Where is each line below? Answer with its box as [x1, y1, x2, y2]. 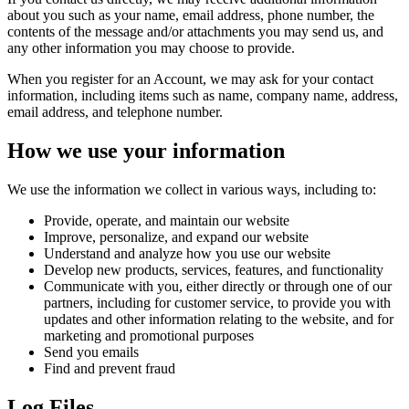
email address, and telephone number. [7, 104, 223, 121]
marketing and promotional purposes [44, 328, 254, 344]
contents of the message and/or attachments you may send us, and [7, 24, 383, 40]
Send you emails [44, 344, 139, 361]
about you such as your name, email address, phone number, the [7, 7, 374, 24]
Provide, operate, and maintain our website [44, 213, 289, 229]
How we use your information [7, 139, 285, 163]
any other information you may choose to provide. [7, 40, 295, 57]
